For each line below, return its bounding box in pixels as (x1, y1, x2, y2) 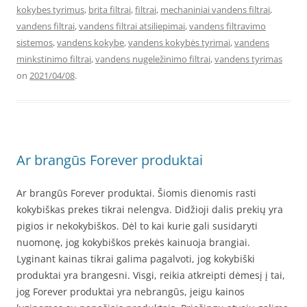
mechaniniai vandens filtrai (160, 3, 270, 16)
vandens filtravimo (189, 19, 266, 32)
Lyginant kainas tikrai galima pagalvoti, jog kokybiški (16, 251, 255, 265)
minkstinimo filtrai (16, 52, 91, 65)
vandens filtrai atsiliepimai (79, 19, 185, 32)
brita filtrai (88, 3, 131, 16)
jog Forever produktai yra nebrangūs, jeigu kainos (16, 284, 245, 298)
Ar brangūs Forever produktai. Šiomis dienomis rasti (16, 186, 256, 199)
